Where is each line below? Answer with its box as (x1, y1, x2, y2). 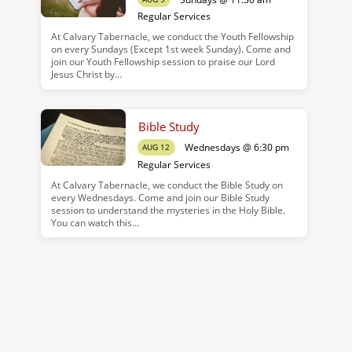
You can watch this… (50, 216, 139, 229)
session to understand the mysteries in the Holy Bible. (50, 203, 285, 216)
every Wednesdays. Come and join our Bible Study (50, 191, 269, 203)
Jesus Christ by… (50, 68, 122, 81)
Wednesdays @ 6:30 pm (184, 141, 289, 155)
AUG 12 (142, 141, 170, 153)
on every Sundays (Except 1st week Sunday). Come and (50, 43, 291, 56)
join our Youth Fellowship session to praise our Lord (50, 56, 275, 68)
